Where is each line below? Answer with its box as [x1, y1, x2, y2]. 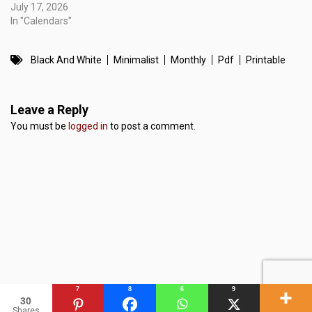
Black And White [31, 54, 102, 65]
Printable [246, 54, 286, 65]
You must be [10, 120, 68, 132]
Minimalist [114, 54, 159, 65]
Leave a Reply [10, 102, 88, 117]
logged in [68, 120, 108, 132]
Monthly [171, 54, 206, 65]
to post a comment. [108, 120, 196, 132]
